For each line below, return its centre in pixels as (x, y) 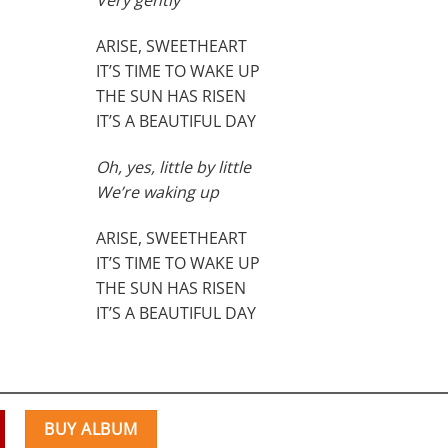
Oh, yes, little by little (173, 166)
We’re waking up (157, 191)
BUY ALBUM (91, 429)
